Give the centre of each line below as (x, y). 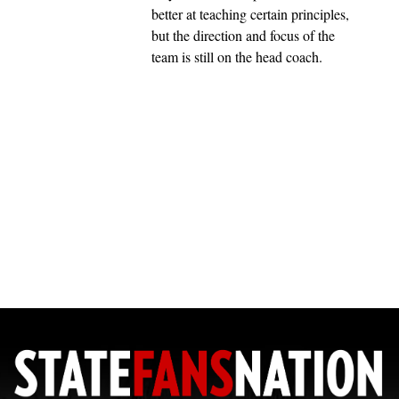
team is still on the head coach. (237, 57)
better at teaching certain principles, (250, 14)
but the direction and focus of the (243, 36)
